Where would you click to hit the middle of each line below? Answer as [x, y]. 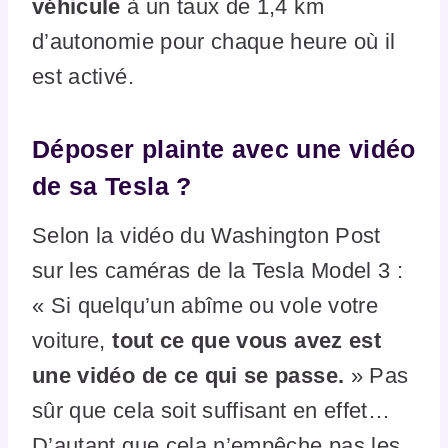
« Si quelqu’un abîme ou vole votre [205, 305]
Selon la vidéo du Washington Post [206, 235]
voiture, [72, 340]
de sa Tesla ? [112, 186]
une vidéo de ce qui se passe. [188, 375]
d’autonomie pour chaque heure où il [214, 41]
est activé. [83, 76]
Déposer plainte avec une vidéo [224, 149]
